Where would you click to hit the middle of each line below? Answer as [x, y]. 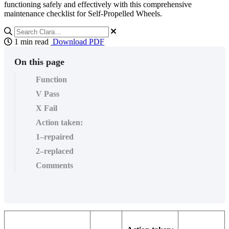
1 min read [30, 41]
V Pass [48, 94]
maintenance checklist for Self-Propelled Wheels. [83, 13]
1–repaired [55, 136]
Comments [54, 165]
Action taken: [59, 122]
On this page [39, 62]
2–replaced [55, 151]
